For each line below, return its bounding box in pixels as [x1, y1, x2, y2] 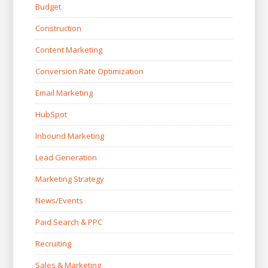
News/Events [35, 195, 83, 206]
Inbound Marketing [35, 130, 104, 142]
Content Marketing [35, 44, 102, 56]
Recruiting [35, 238, 71, 249]
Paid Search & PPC [35, 217, 102, 228]
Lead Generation [35, 152, 97, 163]
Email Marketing [35, 87, 93, 99]
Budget [35, 1, 61, 13]
